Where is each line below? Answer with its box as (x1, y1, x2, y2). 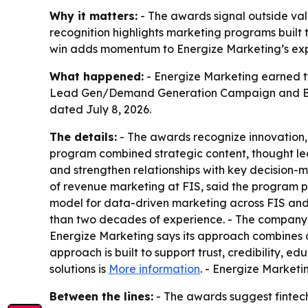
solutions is (49, 262, 109, 276)
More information (109, 262, 200, 276)
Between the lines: (49, 289, 153, 304)
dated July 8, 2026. (49, 102, 151, 117)
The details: (49, 130, 117, 144)
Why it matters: (49, 9, 137, 23)
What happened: (49, 69, 144, 84)
